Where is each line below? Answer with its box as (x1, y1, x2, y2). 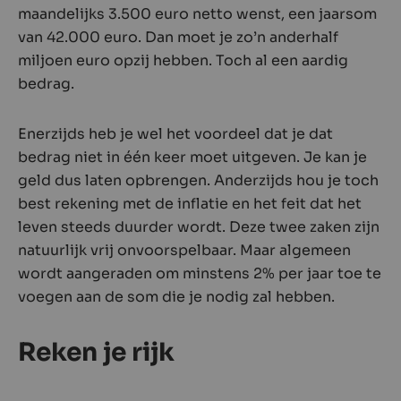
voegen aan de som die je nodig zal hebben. (18, 286, 335, 306)
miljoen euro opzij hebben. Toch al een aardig (18, 50, 348, 70)
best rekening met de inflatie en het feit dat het (18, 193, 362, 213)
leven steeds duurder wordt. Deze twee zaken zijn (18, 217, 380, 236)
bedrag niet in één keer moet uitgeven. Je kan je (18, 147, 367, 166)
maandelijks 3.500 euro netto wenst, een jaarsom (18, 4, 377, 23)
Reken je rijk (18, 336, 175, 368)
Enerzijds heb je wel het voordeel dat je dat (18, 124, 333, 143)
